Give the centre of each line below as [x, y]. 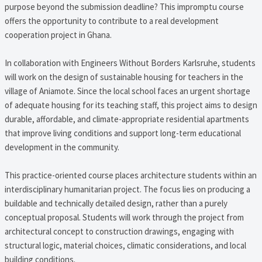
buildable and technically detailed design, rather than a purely [116, 203]
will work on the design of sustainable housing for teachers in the [124, 77]
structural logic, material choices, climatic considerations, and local [125, 245]
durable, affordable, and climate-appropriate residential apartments [127, 119]
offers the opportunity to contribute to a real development [111, 20]
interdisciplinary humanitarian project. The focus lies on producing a [127, 189]
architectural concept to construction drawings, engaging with [119, 231]
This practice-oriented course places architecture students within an [130, 175]
